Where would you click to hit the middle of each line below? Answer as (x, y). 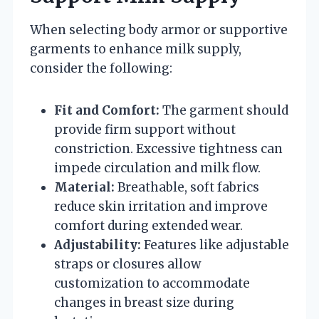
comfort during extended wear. (148, 225)
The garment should (224, 110)
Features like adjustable (215, 245)
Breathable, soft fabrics (187, 187)
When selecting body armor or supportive (159, 30)
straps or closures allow (127, 264)
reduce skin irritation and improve (161, 206)
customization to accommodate (152, 283)
